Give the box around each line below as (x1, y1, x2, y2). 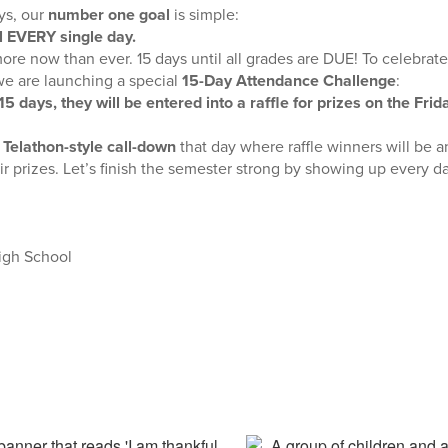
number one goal (47, 2, 170, 26)
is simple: (169, 2, 239, 26)
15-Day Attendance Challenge (181, 68, 396, 92)
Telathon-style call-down (2, 134, 176, 158)
